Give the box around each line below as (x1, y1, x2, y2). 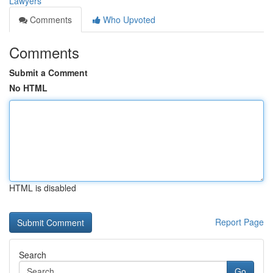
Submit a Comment (9, 66, 88, 79)
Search (19, 249, 46, 261)
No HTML (9, 82, 48, 94)
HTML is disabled (9, 182, 76, 194)
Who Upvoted (101, 13, 155, 26)
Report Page (215, 216, 264, 228)
